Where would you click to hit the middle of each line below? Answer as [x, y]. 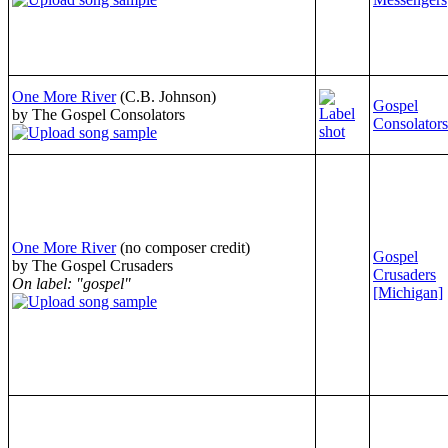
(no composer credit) [185, 247]
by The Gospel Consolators [98, 114]
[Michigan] [408, 292]
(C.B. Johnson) [168, 96]
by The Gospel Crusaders [92, 265]
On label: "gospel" [71, 283]
